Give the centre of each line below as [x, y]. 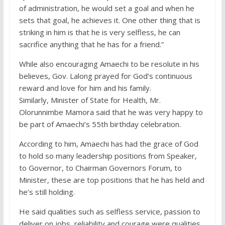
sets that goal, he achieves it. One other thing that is [109, 20]
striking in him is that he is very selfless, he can [99, 32]
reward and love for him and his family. [85, 88]
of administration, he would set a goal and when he [106, 8]
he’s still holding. [47, 192]
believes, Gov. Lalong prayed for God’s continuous [105, 76]
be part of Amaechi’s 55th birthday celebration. [100, 124]
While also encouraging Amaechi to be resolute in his [109, 64]
